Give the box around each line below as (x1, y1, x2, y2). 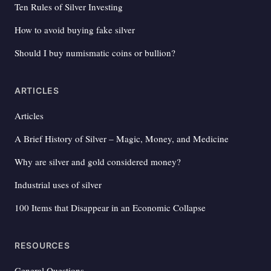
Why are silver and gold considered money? (15, 155, 181, 168)
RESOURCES (15, 240, 70, 250)
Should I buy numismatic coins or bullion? (15, 46, 175, 59)
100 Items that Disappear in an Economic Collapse (15, 201, 206, 214)
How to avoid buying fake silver (15, 23, 135, 36)
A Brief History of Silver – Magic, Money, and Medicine (15, 132, 229, 145)
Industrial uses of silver (15, 178, 102, 191)
